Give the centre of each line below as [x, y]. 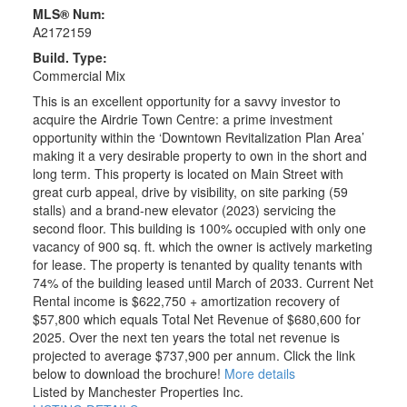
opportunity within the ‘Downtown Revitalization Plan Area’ [198, 138]
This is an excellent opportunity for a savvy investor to [186, 101]
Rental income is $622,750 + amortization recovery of [186, 301]
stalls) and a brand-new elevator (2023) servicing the [184, 210]
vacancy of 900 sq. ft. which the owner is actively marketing [202, 247]
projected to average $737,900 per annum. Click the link [194, 356]
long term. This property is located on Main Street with [188, 174]
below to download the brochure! [126, 374]
